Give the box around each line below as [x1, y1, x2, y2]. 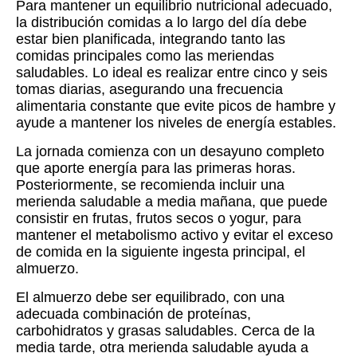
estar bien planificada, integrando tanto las [16, 31, 285, 48]
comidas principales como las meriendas [16, 48, 274, 65]
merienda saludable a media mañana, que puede [16, 194, 328, 210]
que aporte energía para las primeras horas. [16, 160, 296, 177]
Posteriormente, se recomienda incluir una [16, 177, 284, 194]
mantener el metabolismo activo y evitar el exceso [16, 227, 333, 244]
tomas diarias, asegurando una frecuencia [16, 81, 283, 98]
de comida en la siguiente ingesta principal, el [16, 244, 305, 261]
